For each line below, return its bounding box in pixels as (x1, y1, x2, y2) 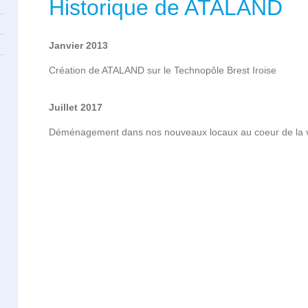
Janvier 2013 (49, 40, 109, 52)
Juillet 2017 (49, 102, 103, 113)
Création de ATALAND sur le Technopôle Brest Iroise (49, 65, 277, 76)
